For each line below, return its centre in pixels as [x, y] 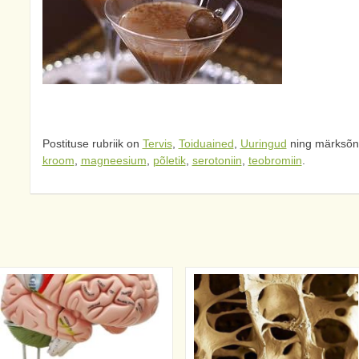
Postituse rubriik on [92, 143]
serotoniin [217, 160]
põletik [169, 160]
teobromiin [275, 160]
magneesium [113, 160]
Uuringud [263, 143]
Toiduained [206, 143]
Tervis [157, 143]
